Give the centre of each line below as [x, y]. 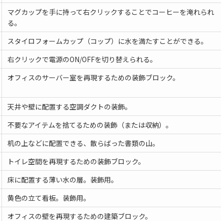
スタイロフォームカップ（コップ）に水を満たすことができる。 [107, 41]
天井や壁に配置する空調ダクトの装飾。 [69, 107]
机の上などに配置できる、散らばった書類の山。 [83, 143]
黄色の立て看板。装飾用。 [49, 198]
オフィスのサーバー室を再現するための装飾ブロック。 [93, 78]
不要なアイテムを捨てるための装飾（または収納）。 [90, 125]
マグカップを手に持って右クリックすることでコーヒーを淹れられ [110, 12]
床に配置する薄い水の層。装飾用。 [62, 180]
